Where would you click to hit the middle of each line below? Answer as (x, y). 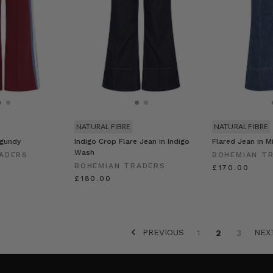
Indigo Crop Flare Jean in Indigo (132, 142)
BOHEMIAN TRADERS (120, 166)
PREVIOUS (162, 232)
